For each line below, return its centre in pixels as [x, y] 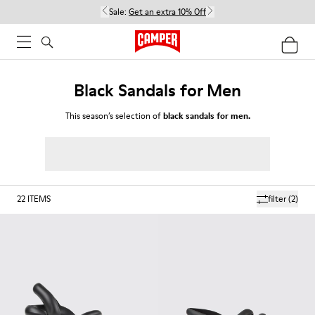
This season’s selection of [114, 116]
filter [277, 199]
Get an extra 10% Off [167, 12]
